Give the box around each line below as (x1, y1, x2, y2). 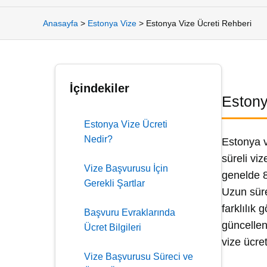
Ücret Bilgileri (84, 222, 141, 232)
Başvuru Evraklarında (84, 207, 175, 218)
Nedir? (84, 134, 113, 144)
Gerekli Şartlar (84, 178, 145, 188)
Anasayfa (43, 18, 78, 28)
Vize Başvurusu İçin (84, 163, 168, 173)
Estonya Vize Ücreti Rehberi (146, 18, 252, 28)
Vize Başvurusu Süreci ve (84, 252, 193, 262)
